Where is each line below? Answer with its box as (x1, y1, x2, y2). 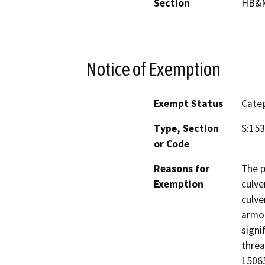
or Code (154, 137, 189, 151)
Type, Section (154, 122, 219, 135)
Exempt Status (154, 97, 223, 111)
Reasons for (154, 162, 209, 176)
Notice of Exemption (86, 58, 221, 80)
